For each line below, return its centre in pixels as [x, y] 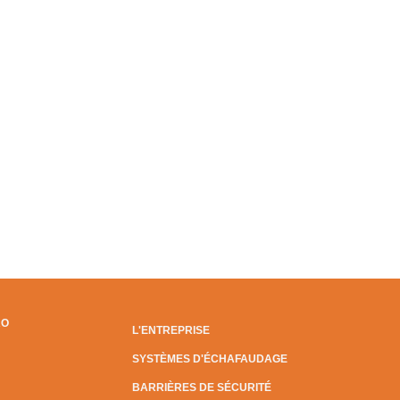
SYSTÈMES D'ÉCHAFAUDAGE [210, 359]
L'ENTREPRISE [171, 330]
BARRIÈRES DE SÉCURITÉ [202, 387]
